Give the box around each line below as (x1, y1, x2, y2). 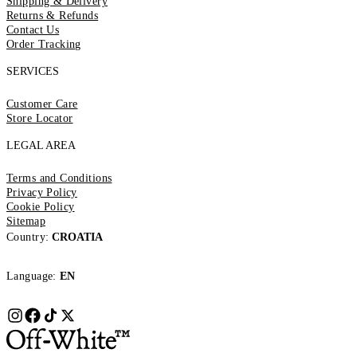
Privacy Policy (6, 186, 77, 199)
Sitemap (6, 215, 45, 228)
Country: (6, 231, 49, 244)
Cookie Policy (6, 201, 75, 214)
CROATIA (52, 231, 104, 244)
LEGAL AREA (6, 139, 76, 152)
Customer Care (6, 98, 78, 111)
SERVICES (6, 65, 59, 78)
